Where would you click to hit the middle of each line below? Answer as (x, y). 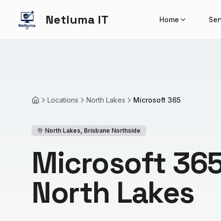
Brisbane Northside (112, 130)
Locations (63, 100)
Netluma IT (77, 19)
